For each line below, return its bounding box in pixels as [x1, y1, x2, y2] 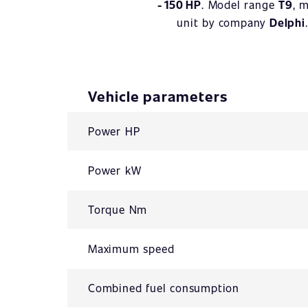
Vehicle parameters [88, 86, 228, 106]
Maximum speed [88, 241, 175, 256]
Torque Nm [88, 202, 148, 217]
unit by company [177, 15, 269, 30]
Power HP [88, 124, 140, 138]
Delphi [269, 15, 305, 30]
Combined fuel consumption [88, 280, 239, 295]
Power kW [88, 163, 142, 177]
